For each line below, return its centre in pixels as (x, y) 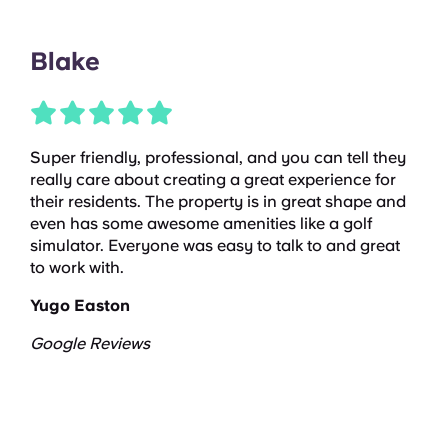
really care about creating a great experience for (213, 179)
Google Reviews (90, 343)
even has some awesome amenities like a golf (201, 223)
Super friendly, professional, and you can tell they (218, 157)
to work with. (77, 267)
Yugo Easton (80, 305)
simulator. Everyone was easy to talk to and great (215, 245)
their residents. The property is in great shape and (218, 201)
